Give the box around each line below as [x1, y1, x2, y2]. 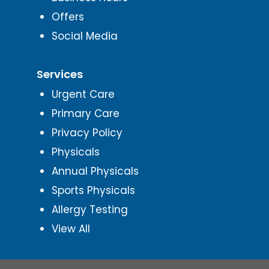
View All [51, 221, 90, 236]
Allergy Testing [51, 202, 128, 217]
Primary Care [51, 106, 119, 121]
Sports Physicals [51, 183, 135, 198]
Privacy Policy [51, 125, 122, 140]
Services [36, 66, 83, 82]
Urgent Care [51, 86, 115, 101]
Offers [51, 9, 84, 24]
